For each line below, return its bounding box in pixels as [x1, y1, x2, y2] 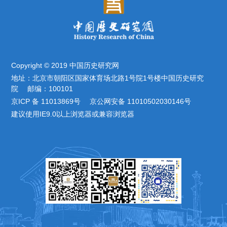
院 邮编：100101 [11, 84, 73, 93]
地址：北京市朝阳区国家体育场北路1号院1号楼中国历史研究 [11, 73, 204, 82]
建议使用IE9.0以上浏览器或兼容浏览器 [11, 109, 135, 118]
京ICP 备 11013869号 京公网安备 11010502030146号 [11, 97, 192, 105]
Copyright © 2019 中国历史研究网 [11, 61, 120, 69]
